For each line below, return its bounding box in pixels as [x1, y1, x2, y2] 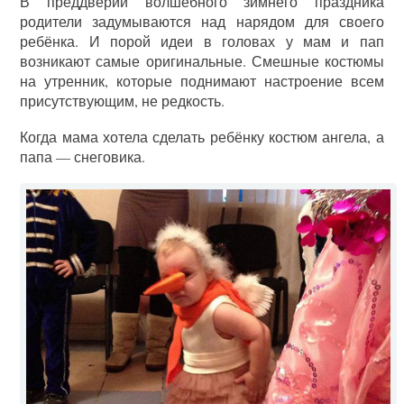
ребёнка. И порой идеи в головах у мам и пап [20, 32, 384, 50]
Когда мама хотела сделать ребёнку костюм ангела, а [20, 127, 384, 146]
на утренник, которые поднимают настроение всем [20, 71, 384, 90]
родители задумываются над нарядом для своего [20, 12, 384, 31]
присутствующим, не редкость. [20, 91, 225, 110]
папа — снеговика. [20, 147, 146, 166]
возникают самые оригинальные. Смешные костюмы [20, 51, 384, 70]
